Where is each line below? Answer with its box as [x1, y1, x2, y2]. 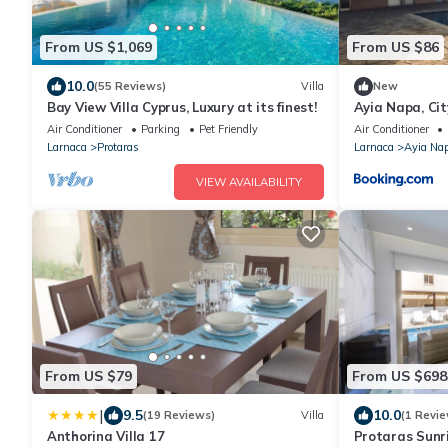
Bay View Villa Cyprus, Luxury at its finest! [47, 98, 317, 115]
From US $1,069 [45, 38, 152, 57]
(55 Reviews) [94, 79, 166, 94]
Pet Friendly [199, 121, 258, 136]
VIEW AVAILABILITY [195, 174, 302, 189]
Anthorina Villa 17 [47, 427, 165, 444]
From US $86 [351, 38, 439, 57]
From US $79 [45, 367, 132, 386]
